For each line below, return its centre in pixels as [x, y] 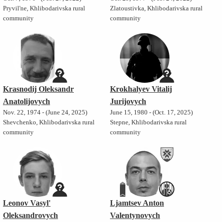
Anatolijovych [26, 102]
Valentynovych [135, 216]
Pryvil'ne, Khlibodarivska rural [44, 9]
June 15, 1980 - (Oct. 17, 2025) [151, 113]
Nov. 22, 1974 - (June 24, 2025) [45, 113]
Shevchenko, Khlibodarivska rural [49, 123]
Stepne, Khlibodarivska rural [148, 123]
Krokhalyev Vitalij [141, 89]
